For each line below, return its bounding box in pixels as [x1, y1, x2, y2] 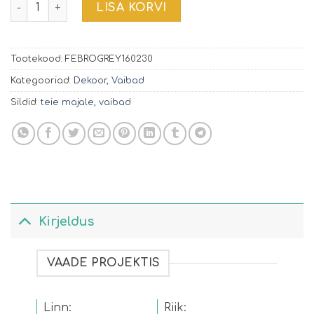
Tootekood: [11, 54, 65, 64]
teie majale [41, 97, 94, 108]
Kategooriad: [11, 76, 74, 86]
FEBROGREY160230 [65, 54, 153, 64]
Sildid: [11, 97, 41, 108]
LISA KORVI [96, 1, 167, 15]
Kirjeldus [39, 214, 95, 228]
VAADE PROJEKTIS [46, 257, 160, 270]
